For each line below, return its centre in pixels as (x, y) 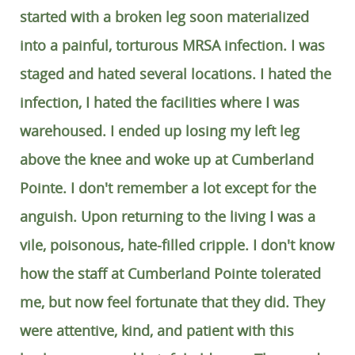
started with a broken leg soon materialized (164, 17)
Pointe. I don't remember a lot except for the (168, 188)
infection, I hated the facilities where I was (160, 102)
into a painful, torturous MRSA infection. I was (172, 45)
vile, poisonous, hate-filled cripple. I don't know (177, 245)
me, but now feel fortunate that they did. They (172, 302)
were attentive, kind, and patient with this (157, 330)
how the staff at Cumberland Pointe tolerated (170, 273)
